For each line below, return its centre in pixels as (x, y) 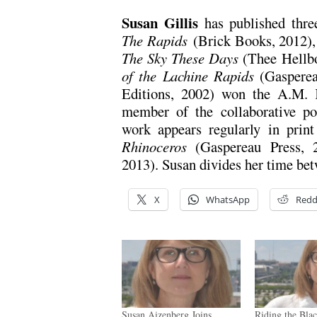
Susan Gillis (160, 22)
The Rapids (157, 40)
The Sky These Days (183, 58)
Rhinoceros (154, 146)
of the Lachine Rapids (188, 75)
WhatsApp (228, 200)
